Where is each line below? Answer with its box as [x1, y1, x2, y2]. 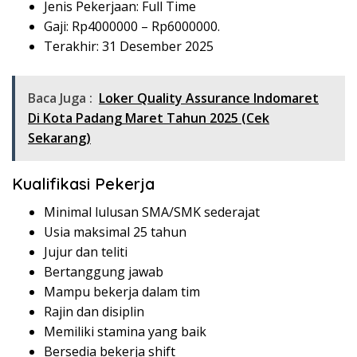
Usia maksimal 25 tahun [44, 223, 186, 241]
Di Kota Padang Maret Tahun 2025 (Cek [28, 109, 269, 127]
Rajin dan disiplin [44, 303, 144, 321]
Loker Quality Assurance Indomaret [99, 89, 319, 108]
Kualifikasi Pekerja [12, 174, 155, 194]
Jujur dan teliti [44, 243, 127, 261]
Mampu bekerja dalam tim [44, 283, 200, 301]
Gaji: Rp [44, 18, 88, 36]
